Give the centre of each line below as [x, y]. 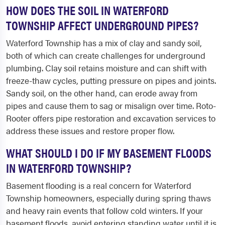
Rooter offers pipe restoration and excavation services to [111, 118]
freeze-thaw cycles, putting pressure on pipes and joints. [111, 80]
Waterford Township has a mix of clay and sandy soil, [104, 43]
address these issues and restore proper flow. [90, 131]
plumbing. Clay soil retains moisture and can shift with [106, 68]
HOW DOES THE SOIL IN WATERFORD [87, 10]
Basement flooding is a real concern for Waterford [99, 185]
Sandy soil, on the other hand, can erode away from [102, 93]
